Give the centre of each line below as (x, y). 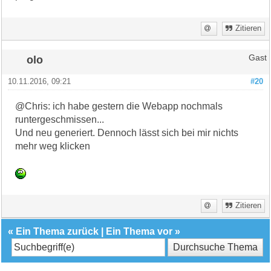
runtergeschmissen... (60, 119)
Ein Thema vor (139, 231)
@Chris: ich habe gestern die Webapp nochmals (119, 106)
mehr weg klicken (53, 146)
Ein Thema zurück (57, 231)
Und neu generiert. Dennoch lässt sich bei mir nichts (127, 132)
